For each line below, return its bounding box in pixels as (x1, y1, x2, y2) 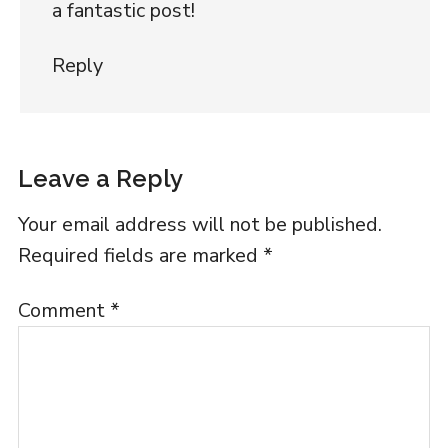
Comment (17, 296, 110, 324)
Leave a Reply (17, 163, 183, 193)
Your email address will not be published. (17, 210, 382, 238)
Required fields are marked (17, 241, 263, 269)
